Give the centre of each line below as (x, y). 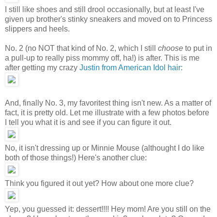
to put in (198, 48)
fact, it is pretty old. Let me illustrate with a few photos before (107, 112)
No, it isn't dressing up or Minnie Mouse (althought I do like (105, 148)
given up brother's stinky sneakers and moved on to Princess (108, 19)
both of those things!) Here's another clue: (76, 157)
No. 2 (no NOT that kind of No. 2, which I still (81, 48)
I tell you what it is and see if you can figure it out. (88, 122)
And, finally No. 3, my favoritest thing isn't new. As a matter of (108, 103)
